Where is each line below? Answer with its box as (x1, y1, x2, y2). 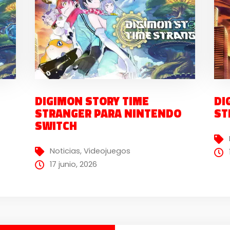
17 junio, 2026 (49, 159, 97, 170)
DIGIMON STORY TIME (34, 92, 149, 110)
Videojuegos (83, 146, 130, 157)
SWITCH (34, 117, 77, 135)
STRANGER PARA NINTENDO (34, 104, 181, 122)
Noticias (49, 146, 80, 157)
